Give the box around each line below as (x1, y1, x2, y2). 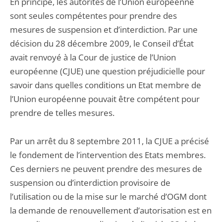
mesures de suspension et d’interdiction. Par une (10, 24, 198, 35)
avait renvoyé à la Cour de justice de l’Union (10, 52, 176, 63)
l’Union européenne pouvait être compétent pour (10, 93, 200, 105)
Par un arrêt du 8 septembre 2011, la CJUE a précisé (10, 135, 209, 147)
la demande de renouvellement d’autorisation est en (10, 205, 212, 216)
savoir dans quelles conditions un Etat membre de (10, 79, 201, 91)
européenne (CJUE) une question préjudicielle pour (10, 65, 205, 77)
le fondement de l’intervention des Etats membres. (10, 149, 206, 161)
